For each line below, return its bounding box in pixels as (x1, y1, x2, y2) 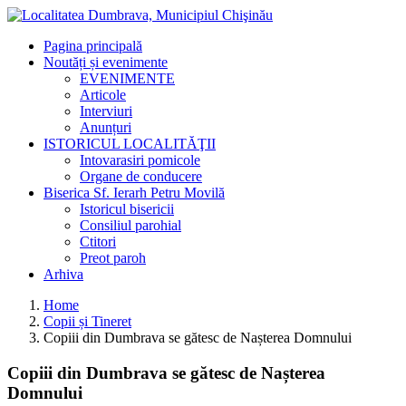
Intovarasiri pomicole (80, 152, 200, 168)
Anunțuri (80, 120, 131, 135)
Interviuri (80, 103, 132, 119)
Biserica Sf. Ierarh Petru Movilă (43, 185, 225, 200)
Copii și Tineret (43, 314, 131, 329)
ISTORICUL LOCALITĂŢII (43, 136, 216, 151)
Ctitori (80, 234, 116, 249)
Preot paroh (80, 250, 146, 266)
